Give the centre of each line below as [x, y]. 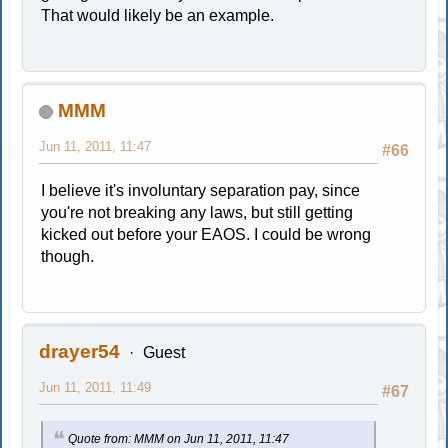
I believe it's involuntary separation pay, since [201, 191]
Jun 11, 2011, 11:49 [95, 388]
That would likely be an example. [158, 16]
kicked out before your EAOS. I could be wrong [206, 235]
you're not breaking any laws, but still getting [197, 213]
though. [68, 257]
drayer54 [80, 352]
